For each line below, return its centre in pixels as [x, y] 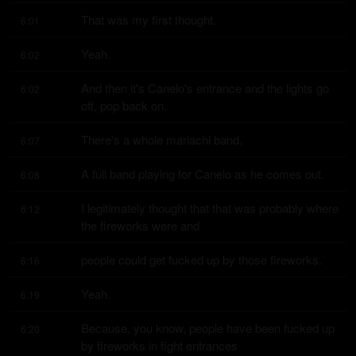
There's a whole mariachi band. [162, 139]
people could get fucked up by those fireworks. [201, 259]
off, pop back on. [124, 105]
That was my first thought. [149, 19]
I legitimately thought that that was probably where [210, 208]
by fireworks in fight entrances [159, 345]
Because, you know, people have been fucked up [208, 328]
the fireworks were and [140, 225]
